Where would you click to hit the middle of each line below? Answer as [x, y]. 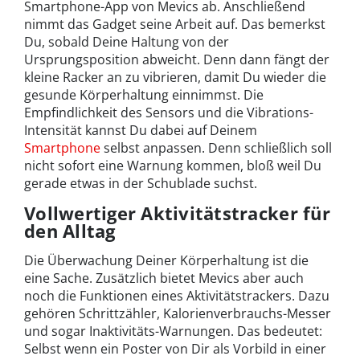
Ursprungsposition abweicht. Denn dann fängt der [177, 59]
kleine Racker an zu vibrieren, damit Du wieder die [175, 77]
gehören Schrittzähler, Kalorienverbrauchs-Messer [178, 313]
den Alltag [70, 230]
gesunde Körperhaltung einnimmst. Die [144, 94]
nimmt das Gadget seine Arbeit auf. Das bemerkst [175, 24]
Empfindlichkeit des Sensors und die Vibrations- [169, 112]
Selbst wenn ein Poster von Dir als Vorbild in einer [175, 348]
